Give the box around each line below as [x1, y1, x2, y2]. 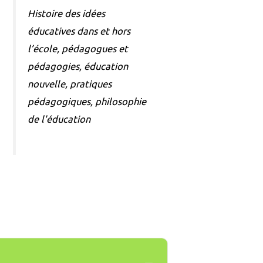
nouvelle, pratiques [27, 78, 112, 89]
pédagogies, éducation [27, 60, 128, 72]
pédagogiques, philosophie [27, 96, 146, 107]
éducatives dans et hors [27, 25, 130, 36]
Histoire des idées [27, 8, 105, 19]
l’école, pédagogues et [27, 43, 128, 54]
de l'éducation [27, 113, 90, 124]
